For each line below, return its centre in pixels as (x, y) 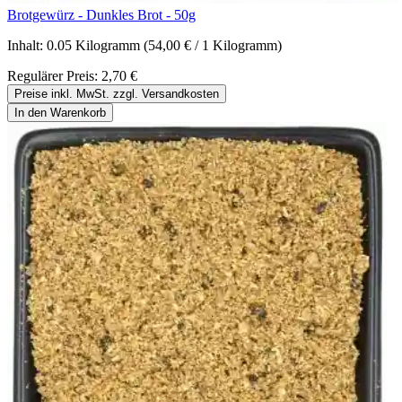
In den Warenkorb (60, 112)
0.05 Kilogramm (95, 45)
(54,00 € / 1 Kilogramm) (213, 45)
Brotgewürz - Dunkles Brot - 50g (101, 14)
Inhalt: (27, 45)
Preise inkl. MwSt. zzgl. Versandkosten (117, 93)
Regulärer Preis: (54, 75)
